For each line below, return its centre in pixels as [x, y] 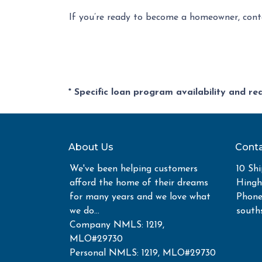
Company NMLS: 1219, [117, 225]
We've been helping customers [134, 169]
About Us [91, 147]
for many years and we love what [140, 197]
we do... [85, 211]
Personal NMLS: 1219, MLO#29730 [143, 253]
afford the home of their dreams [139, 183]
